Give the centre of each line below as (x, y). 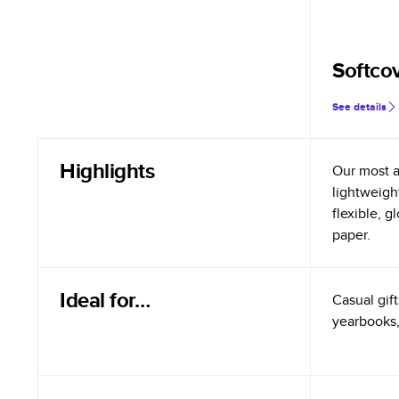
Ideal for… (105, 300)
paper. (351, 235)
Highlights (107, 171)
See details (359, 107)
